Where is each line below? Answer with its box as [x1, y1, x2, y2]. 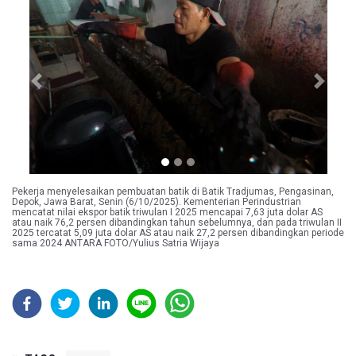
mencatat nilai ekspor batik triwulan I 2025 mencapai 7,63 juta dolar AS [12, 207, 323, 219]
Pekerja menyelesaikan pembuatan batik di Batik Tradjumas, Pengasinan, [12, 186, 334, 198]
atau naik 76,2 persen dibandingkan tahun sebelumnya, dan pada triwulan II [12, 217, 342, 229]
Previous [35, 81, 81, 96]
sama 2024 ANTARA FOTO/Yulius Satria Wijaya [12, 238, 219, 250]
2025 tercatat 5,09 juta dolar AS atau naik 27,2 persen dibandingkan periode [12, 227, 344, 239]
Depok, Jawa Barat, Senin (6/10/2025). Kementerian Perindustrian [12, 196, 301, 208]
